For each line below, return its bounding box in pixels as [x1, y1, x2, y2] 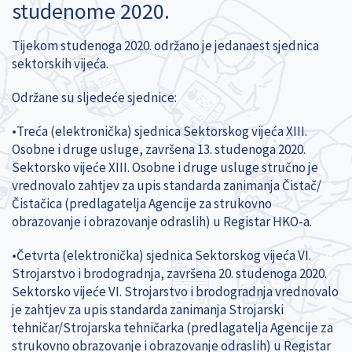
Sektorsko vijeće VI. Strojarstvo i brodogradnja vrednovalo [12, 282, 339, 300]
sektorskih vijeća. [12, 54, 108, 72]
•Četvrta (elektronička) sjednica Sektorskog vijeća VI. [12, 246, 311, 264]
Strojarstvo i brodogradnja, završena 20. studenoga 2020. [12, 264, 327, 282]
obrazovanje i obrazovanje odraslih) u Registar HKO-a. [12, 212, 312, 230]
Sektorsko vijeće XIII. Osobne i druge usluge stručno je [12, 158, 318, 176]
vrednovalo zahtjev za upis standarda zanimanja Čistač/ [12, 176, 321, 194]
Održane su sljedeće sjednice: [12, 88, 177, 106]
